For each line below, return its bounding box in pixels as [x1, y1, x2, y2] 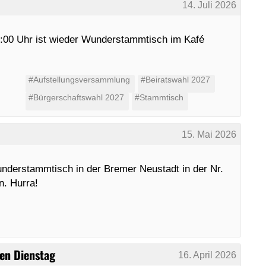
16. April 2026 [178, 249, 237, 260]
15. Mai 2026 [182, 129, 237, 140]
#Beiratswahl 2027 [140, 75, 210, 84]
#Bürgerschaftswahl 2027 [28, 93, 124, 102]
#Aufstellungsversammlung [28, 75, 130, 84]
